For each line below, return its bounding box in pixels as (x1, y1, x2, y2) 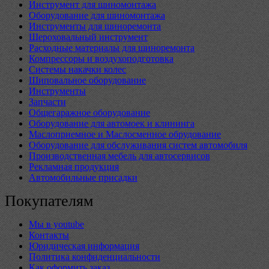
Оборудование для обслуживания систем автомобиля (29, 140, 247, 151)
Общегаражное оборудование (29, 107, 150, 118)
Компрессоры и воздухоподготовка (29, 53, 174, 64)
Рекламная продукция (29, 162, 119, 172)
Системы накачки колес (29, 64, 126, 75)
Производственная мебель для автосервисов (29, 151, 210, 162)
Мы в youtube (29, 219, 84, 230)
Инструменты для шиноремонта (29, 21, 161, 32)
